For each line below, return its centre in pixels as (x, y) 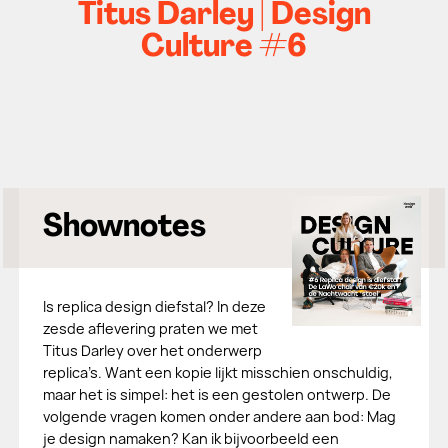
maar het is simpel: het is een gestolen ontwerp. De (216, 394)
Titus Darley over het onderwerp (152, 350)
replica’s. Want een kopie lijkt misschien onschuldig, (217, 372)
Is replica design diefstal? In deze (154, 306)
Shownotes (124, 228)
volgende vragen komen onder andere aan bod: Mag (219, 416)
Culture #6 (224, 48)
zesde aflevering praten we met (150, 328)
